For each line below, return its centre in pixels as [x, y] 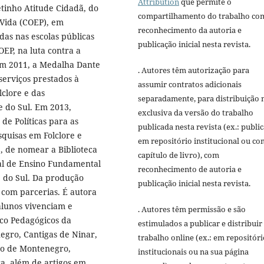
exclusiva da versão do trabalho [196, 112]
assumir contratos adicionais [190, 84]
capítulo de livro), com [179, 155]
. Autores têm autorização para [194, 70]
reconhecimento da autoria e [190, 30]
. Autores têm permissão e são [192, 209]
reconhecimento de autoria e [190, 169]
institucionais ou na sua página [193, 251]
